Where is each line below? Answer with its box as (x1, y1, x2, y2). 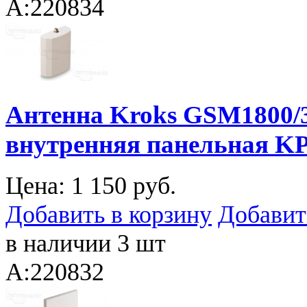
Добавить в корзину (5, 201, 212, 229)
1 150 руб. (71, 172, 176, 200)
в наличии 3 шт (5, 230, 166, 258)
